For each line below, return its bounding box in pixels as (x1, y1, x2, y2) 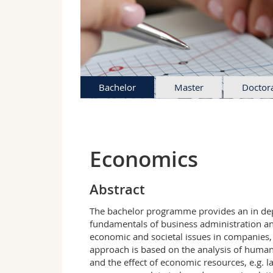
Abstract (90, 180, 145, 199)
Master (174, 80, 204, 93)
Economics (90, 144, 198, 174)
